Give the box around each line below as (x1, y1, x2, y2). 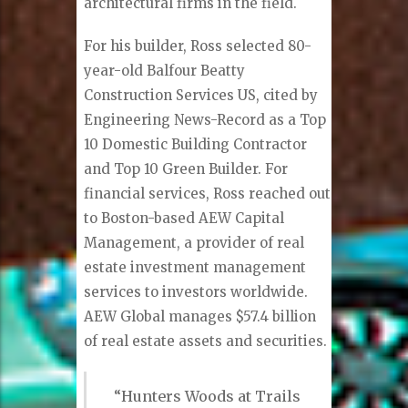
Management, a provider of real (84, 234, 305, 252)
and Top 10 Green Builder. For (84, 160, 289, 178)
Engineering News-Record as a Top (84, 111, 327, 129)
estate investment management (84, 259, 307, 277)
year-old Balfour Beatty (84, 62, 246, 80)
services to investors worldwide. (84, 283, 309, 301)
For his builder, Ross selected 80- (84, 37, 312, 56)
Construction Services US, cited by (84, 87, 319, 105)
